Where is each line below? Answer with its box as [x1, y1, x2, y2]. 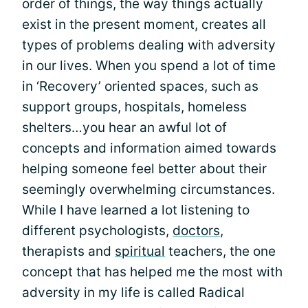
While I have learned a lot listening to [22, 202, 250, 218]
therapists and [22, 243, 115, 259]
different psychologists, [22, 223, 173, 239]
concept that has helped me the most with [22, 264, 283, 280]
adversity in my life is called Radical [22, 285, 245, 300]
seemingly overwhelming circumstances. [22, 181, 275, 197]
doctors [173, 223, 220, 239]
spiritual [115, 243, 165, 259]
